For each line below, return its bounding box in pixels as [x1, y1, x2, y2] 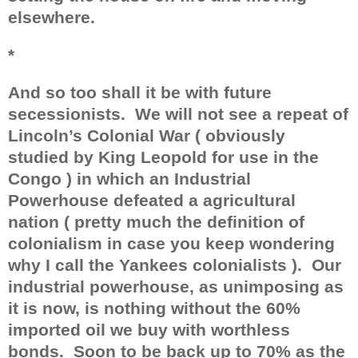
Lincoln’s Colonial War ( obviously [8, 125, 285, 145]
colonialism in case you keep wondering [8, 233, 335, 253]
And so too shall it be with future [8, 82, 272, 102]
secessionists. [8, 104, 125, 124]
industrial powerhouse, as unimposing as [8, 276, 344, 296]
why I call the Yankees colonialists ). [8, 255, 302, 275]
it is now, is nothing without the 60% [8, 298, 300, 318]
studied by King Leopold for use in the [8, 147, 319, 167]
